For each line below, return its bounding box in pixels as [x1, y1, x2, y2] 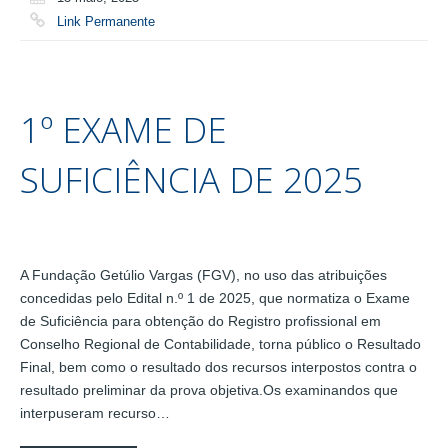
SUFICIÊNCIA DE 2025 [20, 156, 363, 204]
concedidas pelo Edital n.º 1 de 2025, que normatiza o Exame [20, 290, 410, 307]
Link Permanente [57, 14, 155, 29]
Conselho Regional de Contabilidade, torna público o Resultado [20, 336, 421, 353]
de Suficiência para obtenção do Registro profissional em [20, 313, 381, 330]
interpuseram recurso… [20, 405, 170, 422]
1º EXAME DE [20, 106, 227, 154]
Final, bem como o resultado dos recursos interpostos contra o [20, 359, 417, 376]
